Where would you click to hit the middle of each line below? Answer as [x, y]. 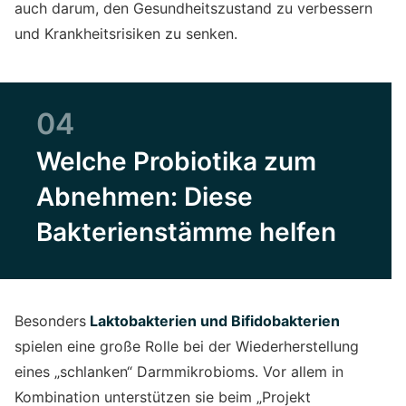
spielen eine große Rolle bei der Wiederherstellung [187, 346]
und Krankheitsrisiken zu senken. [126, 33]
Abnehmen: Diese [145, 196]
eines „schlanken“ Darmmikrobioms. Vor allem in [179, 371]
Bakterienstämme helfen [186, 232]
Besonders [50, 320]
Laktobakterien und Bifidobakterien [213, 320]
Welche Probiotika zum [176, 161]
